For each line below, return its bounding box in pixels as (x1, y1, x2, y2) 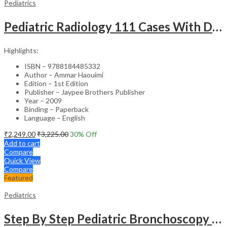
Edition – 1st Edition (24, 79, 88, 88)
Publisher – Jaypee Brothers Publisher (24, 87, 145, 96)
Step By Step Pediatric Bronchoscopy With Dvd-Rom (212, 211, 221, 226)
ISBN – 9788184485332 (24, 61, 100, 70)
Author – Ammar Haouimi (24, 70, 103, 79)
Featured (4, 173, 33, 182)
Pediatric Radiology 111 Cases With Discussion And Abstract (212, 19, 222, 34)
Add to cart (4, 138, 40, 147)
